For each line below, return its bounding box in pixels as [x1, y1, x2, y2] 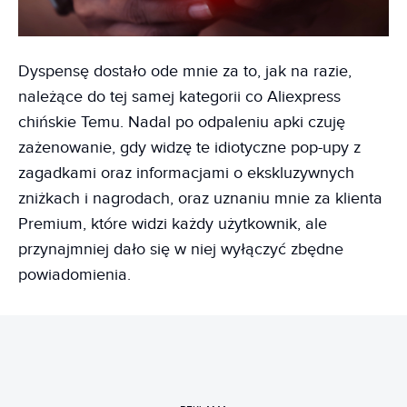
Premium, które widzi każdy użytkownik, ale [18, 213, 327, 233]
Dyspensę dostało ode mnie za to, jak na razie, [18, 61, 352, 81]
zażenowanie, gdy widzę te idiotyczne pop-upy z [18, 137, 361, 157]
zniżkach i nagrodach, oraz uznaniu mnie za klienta [18, 188, 382, 208]
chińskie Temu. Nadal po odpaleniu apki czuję [18, 112, 345, 132]
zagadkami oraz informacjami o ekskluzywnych [18, 163, 354, 183]
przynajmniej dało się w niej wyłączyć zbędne [18, 239, 343, 259]
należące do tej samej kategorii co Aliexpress [18, 86, 341, 106]
